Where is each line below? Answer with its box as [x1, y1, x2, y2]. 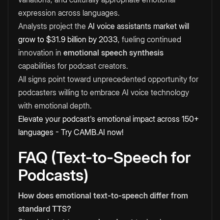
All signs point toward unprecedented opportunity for [18, 74, 198, 84]
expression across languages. [18, 8, 120, 18]
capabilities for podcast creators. [18, 61, 128, 71]
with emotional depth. [18, 101, 92, 111]
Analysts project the [18, 21, 86, 31]
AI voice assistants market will [86, 21, 189, 31]
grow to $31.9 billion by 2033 [18, 34, 118, 45]
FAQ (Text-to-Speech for [18, 148, 191, 167]
